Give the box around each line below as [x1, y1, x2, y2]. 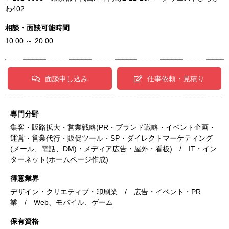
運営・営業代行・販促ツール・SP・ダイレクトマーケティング [10, 134, 213, 142]
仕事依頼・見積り [147, 75, 204, 83]
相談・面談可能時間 [5, 24, 70, 32]
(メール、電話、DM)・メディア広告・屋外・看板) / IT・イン [10, 145, 217, 153]
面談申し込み [45, 75, 88, 83]
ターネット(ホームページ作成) [10, 155, 108, 164]
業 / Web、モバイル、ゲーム [10, 198, 113, 207]
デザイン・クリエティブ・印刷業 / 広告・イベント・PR [10, 188, 201, 196]
